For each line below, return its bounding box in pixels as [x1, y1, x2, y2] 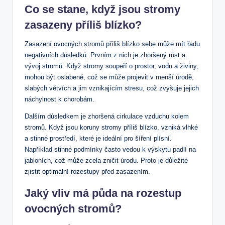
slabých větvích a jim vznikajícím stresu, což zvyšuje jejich [25, 84, 199, 92]
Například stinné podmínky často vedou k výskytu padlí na [25, 145, 196, 153]
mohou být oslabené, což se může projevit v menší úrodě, [25, 73, 194, 81]
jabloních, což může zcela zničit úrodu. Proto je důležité [25, 156, 188, 164]
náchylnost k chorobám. [25, 95, 94, 103]
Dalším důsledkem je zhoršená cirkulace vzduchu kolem [25, 112, 189, 120]
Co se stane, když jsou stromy [25, 3, 180, 16]
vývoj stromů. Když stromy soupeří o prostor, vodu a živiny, [25, 62, 198, 70]
